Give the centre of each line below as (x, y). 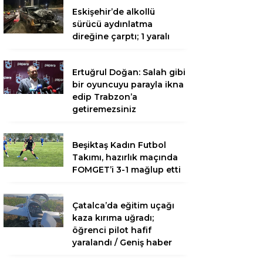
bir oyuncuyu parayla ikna (128, 85)
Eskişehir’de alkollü (114, 12)
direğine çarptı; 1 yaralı (121, 36)
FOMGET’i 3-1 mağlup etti (127, 170)
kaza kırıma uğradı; (113, 218)
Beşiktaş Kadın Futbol (119, 145)
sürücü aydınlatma (112, 24)
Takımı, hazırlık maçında (125, 157)
